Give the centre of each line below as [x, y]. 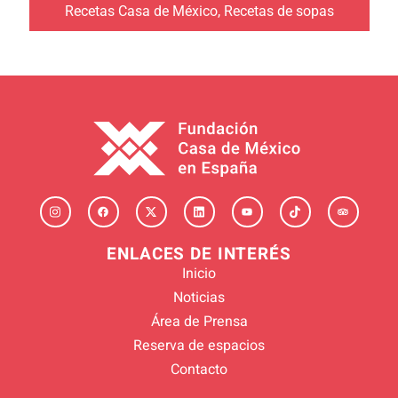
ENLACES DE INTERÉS [199, 254]
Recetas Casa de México [141, 12]
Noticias [199, 297]
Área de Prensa [199, 321]
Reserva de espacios [199, 345]
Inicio [199, 273]
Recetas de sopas [279, 12]
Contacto [199, 369]
